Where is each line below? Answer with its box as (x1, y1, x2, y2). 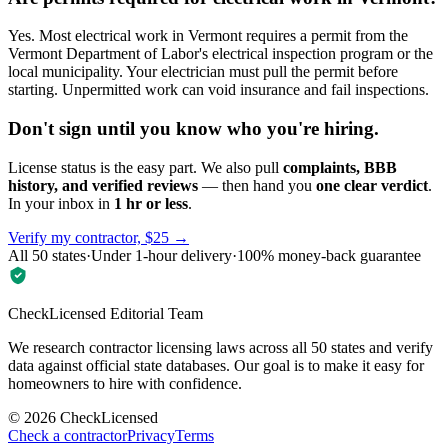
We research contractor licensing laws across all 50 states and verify (8, 338, 433, 356)
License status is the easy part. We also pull (8, 158, 283, 176)
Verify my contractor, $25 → (8, 228, 189, 246)
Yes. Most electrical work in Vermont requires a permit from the (8, 27, 408, 45)
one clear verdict (316, 176, 428, 194)
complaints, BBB (283, 158, 397, 176)
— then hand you (198, 176, 316, 194)
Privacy (127, 426, 175, 444)
